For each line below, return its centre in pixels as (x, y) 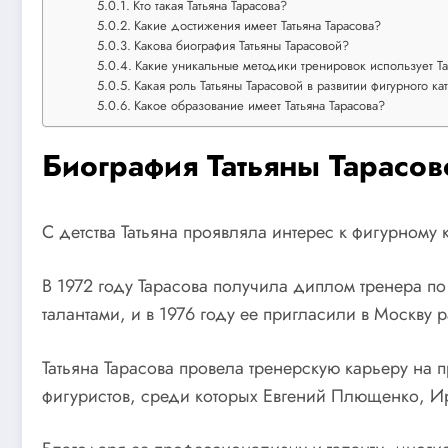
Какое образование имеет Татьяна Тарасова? (260, 106)
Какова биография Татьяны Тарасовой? (242, 46)
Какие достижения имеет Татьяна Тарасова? (258, 26)
